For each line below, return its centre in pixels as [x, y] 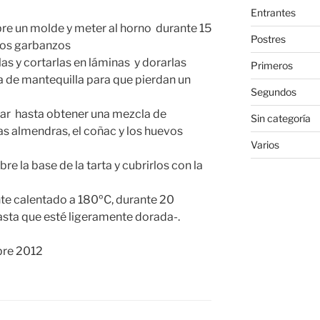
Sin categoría [280, 119]
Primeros [271, 66]
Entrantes [273, 13]
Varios [265, 145]
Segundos [273, 92]
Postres [268, 39]
